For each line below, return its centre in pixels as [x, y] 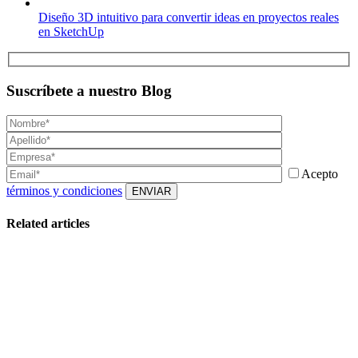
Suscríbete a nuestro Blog [89, 90]
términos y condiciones [64, 190]
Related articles [48, 223]
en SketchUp [71, 31]
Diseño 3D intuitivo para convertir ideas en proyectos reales [189, 17]
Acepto [320, 173]
